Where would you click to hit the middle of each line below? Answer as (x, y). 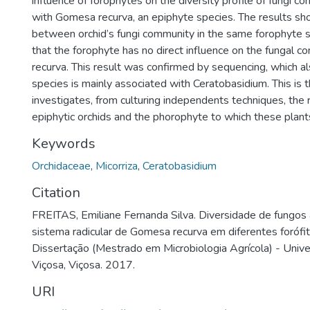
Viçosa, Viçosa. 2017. (83, 265)
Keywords (64, 144)
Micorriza (117, 166)
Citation (56, 193)
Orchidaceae (61, 166)
